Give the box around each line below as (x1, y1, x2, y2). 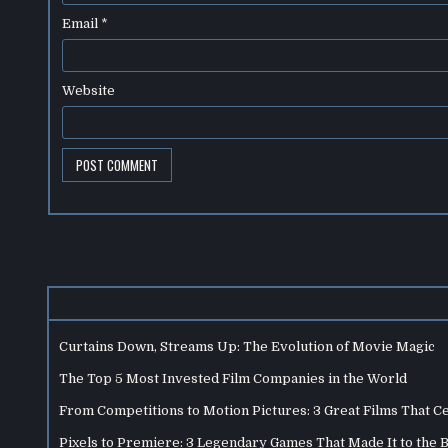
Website (61, 83, 115, 99)
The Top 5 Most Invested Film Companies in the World (59, 370, 407, 386)
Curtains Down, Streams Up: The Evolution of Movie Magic (59, 338, 435, 354)
